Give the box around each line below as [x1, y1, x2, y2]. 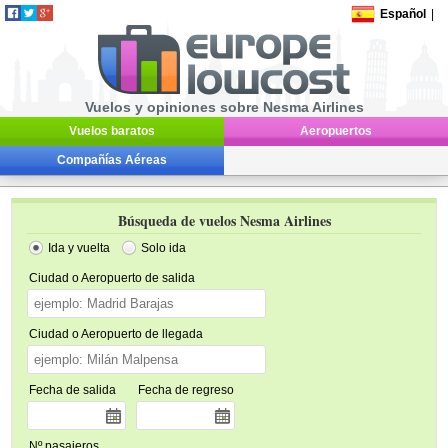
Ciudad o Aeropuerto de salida [29, 271, 196, 285]
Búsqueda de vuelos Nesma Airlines [117, 210, 331, 231]
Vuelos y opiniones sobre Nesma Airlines [84, 99, 364, 115]
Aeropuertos [300, 124, 372, 138]
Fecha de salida [29, 383, 117, 397]
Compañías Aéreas [57, 153, 167, 167]
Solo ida [141, 241, 187, 255]
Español [380, 7, 427, 21]
